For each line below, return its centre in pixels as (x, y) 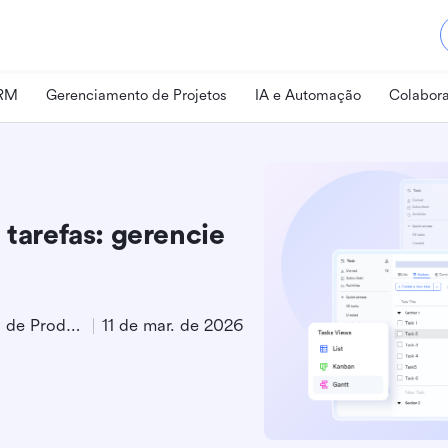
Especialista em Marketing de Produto (73, 325)
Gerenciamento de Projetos (136, 95)
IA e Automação (308, 95)
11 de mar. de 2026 (172, 325)
